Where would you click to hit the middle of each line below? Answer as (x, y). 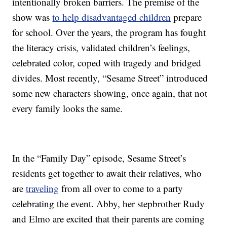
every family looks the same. (68, 108)
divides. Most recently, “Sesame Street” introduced (110, 78)
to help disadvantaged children (112, 17)
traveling (43, 188)
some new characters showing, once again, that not (110, 93)
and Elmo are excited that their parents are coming (109, 219)
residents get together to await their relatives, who (107, 173)
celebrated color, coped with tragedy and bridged (107, 63)
